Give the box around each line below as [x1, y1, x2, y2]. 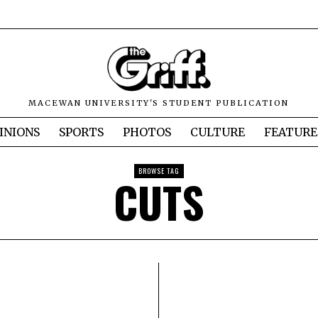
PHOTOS [123, 125, 171, 140]
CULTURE [190, 125, 245, 140]
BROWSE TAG [138, 165, 180, 177]
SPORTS [59, 125, 104, 140]
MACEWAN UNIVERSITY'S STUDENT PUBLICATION [28, 98, 290, 109]
